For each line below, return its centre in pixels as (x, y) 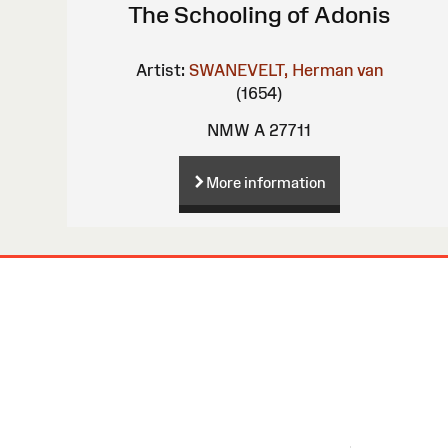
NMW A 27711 (259, 130)
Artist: (160, 70)
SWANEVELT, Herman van (285, 70)
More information (265, 183)
